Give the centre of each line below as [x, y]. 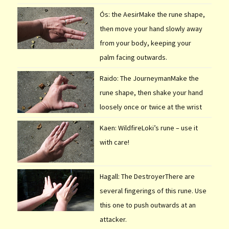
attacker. [113, 219]
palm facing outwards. [133, 57]
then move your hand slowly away [151, 28]
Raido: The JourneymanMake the [149, 78]
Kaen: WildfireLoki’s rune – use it [148, 128]
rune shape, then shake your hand [151, 92]
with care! [114, 142]
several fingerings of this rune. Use [153, 190]
